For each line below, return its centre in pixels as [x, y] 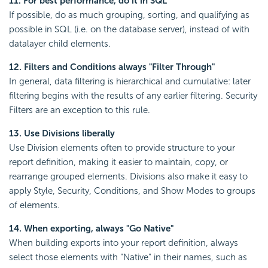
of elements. [34, 205]
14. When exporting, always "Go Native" [91, 229]
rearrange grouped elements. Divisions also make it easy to [128, 177]
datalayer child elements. [60, 44]
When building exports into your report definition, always [124, 243]
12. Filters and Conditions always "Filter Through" [112, 67]
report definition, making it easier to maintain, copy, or [118, 162]
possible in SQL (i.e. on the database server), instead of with [129, 30]
